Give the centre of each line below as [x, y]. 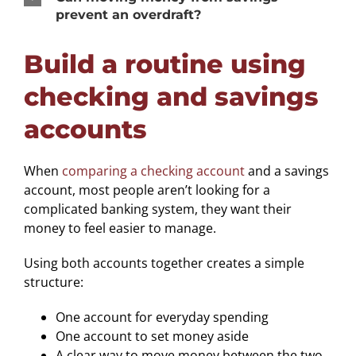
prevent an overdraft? [128, 14]
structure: [53, 282]
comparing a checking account [153, 170]
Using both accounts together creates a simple [164, 263]
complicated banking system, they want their [157, 209]
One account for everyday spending [162, 317]
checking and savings [171, 96]
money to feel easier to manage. [120, 228]
